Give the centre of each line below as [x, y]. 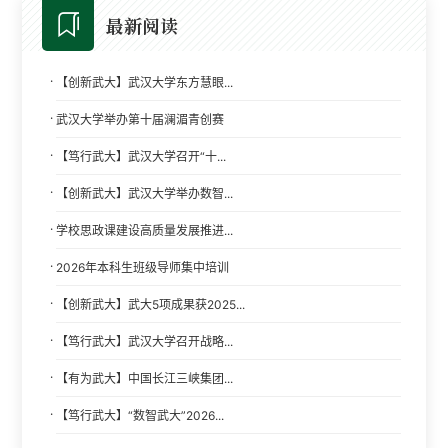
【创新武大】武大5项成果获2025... [151, 304]
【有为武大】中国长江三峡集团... [145, 378]
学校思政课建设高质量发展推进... [145, 230]
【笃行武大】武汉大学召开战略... [145, 341]
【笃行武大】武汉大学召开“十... [141, 156]
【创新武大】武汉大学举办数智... [145, 193]
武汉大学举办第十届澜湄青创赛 [140, 119]
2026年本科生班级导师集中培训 [143, 267]
